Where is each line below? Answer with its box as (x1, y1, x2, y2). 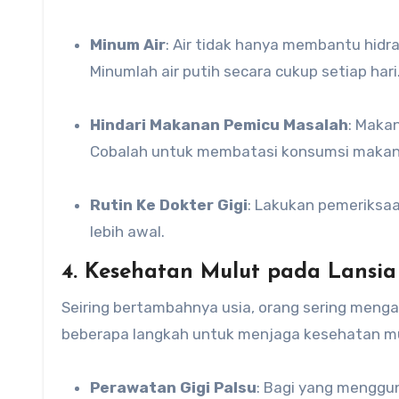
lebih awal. (90, 223, 165, 240)
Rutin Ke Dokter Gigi (90, 196, 248, 214)
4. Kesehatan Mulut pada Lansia (61, 262, 396, 283)
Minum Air (102, 36, 166, 53)
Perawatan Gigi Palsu (100, 379, 256, 396)
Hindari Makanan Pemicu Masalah (101, 116, 348, 134)
